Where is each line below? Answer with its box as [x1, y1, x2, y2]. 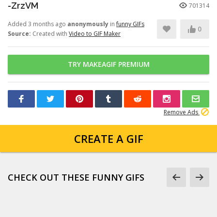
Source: [8, 30, 31, 38]
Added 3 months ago [8, 20, 67, 28]
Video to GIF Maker [69, 30, 121, 38]
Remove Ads [164, 108, 200, 116]
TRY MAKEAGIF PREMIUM [67, 60, 150, 69]
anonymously [67, 20, 108, 28]
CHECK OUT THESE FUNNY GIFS [8, 171, 144, 183]
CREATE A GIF [74, 131, 143, 146]
